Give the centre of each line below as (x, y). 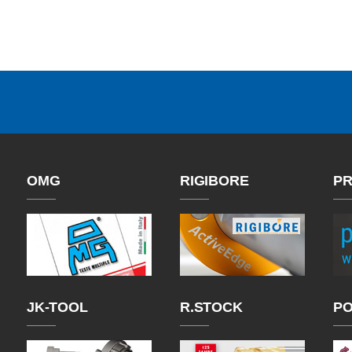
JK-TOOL (57, 307)
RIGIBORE (214, 181)
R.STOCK (211, 307)
